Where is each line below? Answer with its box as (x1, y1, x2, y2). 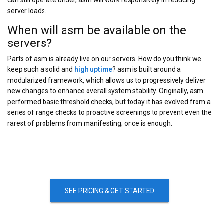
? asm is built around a (112, 66, 181, 74)
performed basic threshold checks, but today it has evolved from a (7, 98, 211, 106)
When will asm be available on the (7, 23, 186, 38)
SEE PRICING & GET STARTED (65, 187, 154, 195)
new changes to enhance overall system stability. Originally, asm (7, 87, 203, 95)
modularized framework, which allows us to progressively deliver (7, 76, 206, 85)
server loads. (7, 7, 46, 15)
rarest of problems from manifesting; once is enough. (7, 119, 172, 128)
